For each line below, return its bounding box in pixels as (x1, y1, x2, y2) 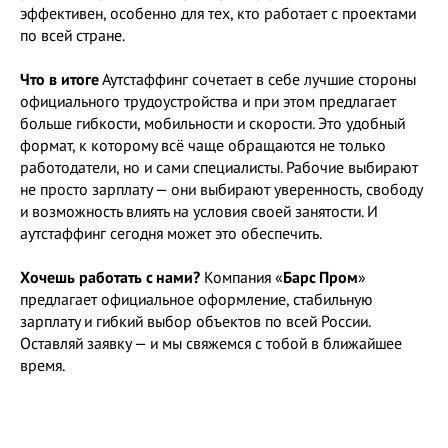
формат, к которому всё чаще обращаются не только (20, 135, 386, 155)
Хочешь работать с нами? (20, 267, 200, 287)
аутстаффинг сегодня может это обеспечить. (20, 223, 322, 243)
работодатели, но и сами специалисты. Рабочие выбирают (20, 157, 418, 177)
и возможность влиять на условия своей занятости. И (20, 201, 377, 221)
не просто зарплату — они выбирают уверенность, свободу (20, 179, 422, 199)
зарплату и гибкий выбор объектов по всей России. (20, 311, 370, 331)
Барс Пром (283, 267, 358, 287)
